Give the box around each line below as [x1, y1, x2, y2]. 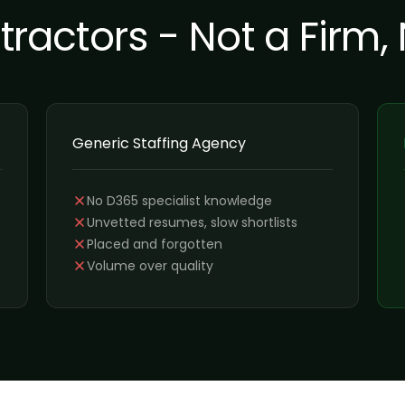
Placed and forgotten [87, 235, 223, 253]
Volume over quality [87, 257, 214, 275]
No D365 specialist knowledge [87, 192, 273, 210]
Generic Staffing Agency [72, 133, 247, 154]
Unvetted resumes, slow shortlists [87, 213, 298, 231]
